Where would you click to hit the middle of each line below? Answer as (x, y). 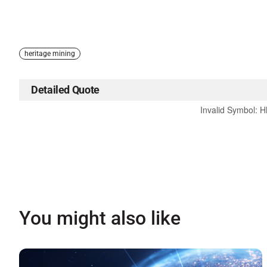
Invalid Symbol (227, 110)
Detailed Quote (65, 90)
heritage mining (50, 54)
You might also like (100, 218)
